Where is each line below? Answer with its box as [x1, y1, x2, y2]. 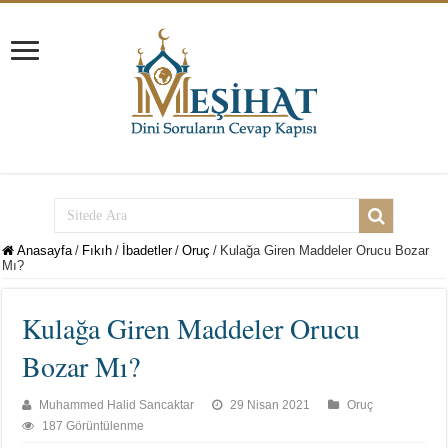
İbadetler [122, 243, 173, 258]
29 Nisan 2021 [230, 398, 311, 412]
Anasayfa [14, 243, 73, 258]
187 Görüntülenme [42, 419, 145, 433]
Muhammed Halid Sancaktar [39, 398, 195, 412]
